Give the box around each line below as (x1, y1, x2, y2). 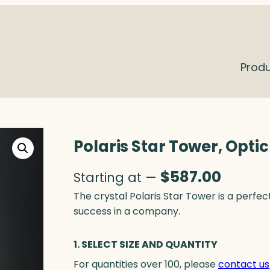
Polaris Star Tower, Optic (74, 136, 269, 158)
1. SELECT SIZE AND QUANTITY (74, 237, 218, 252)
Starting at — (74, 169, 160, 187)
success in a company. (74, 204, 180, 219)
